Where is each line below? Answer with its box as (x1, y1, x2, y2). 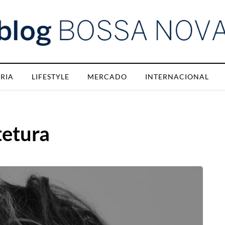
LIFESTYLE (32, 72, 69, 81)
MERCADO (87, 72, 127, 81)
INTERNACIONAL (145, 72, 209, 81)
